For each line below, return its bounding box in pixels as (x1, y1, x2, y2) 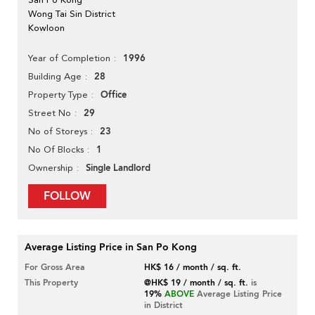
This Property (25, 277, 78, 289)
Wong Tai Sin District (28, 8, 115, 20)
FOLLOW (44, 188, 91, 205)
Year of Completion (28, 53, 110, 64)
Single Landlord (86, 162, 150, 175)
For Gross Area (25, 262, 84, 274)
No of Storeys (28, 126, 87, 137)
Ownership (28, 162, 73, 174)
